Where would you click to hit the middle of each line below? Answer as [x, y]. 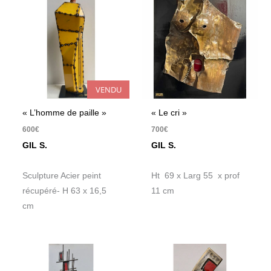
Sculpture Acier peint [62, 175]
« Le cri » [169, 113]
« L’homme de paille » [65, 113]
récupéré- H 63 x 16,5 [65, 191]
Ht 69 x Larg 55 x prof [196, 175]
